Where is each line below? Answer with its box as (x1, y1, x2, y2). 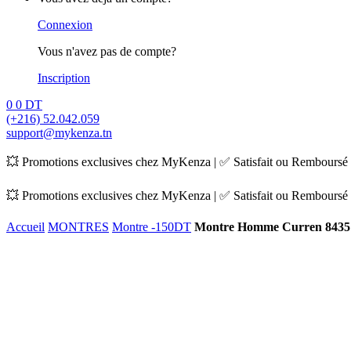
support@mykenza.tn (6, 126, 112, 139)
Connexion (38, 18, 92, 31)
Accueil (6, 220, 45, 233)
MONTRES (48, 220, 109, 233)
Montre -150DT (112, 220, 191, 233)
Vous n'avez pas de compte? (38, 45, 176, 58)
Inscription (38, 71, 90, 85)
